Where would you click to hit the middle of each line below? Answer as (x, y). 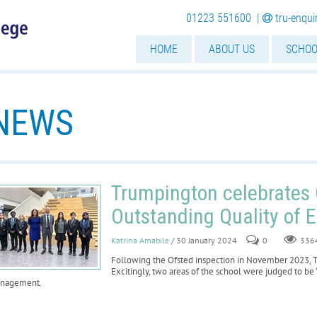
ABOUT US (232, 49)
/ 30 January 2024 (204, 240)
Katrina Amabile (140, 240)
